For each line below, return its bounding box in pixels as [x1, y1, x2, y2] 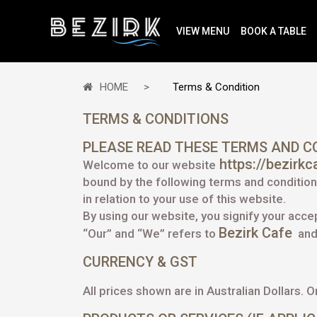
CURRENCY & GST [83, 253, 197, 270]
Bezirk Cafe [219, 224, 292, 241]
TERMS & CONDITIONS [83, 110, 229, 127]
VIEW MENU [176, 25, 229, 38]
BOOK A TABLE [241, 25, 306, 38]
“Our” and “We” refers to [83, 226, 219, 241]
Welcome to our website [83, 158, 216, 172]
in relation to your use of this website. [83, 192, 286, 206]
